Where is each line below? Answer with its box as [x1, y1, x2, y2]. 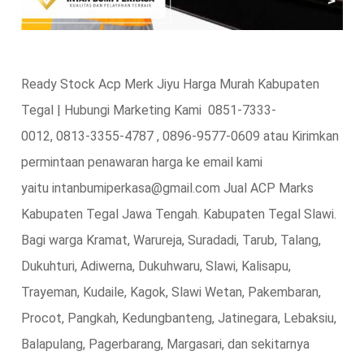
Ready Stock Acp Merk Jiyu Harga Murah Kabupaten [20, 76, 319, 92]
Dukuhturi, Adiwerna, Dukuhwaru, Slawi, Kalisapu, [20, 258, 291, 274]
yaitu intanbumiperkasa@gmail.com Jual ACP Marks [20, 180, 314, 196]
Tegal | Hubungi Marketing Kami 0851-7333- [20, 102, 276, 118]
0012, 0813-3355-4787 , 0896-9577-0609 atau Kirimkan [20, 128, 339, 144]
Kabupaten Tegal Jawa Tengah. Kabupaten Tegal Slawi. [20, 206, 336, 222]
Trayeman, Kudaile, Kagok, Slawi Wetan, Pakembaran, [20, 284, 321, 300]
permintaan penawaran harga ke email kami [20, 154, 262, 170]
